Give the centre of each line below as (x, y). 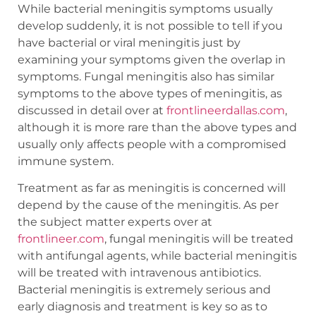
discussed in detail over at (92, 110)
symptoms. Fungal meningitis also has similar (146, 76)
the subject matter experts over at (115, 222)
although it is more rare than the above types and (157, 127)
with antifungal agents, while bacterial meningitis (157, 256)
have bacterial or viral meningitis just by (129, 42)
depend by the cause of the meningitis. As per (148, 205)
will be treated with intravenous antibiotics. (139, 273)
